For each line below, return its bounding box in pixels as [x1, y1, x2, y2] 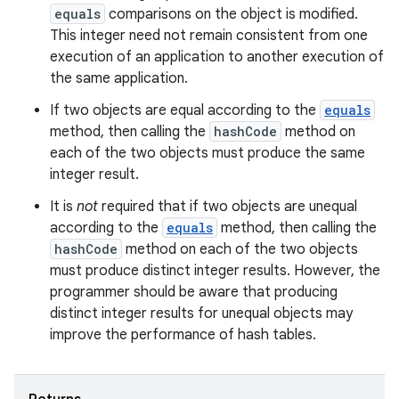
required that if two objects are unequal [98, 198, 357, 216]
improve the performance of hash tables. [50, 326, 316, 344]
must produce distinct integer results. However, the [50, 262, 380, 280]
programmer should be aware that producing [50, 283, 338, 301]
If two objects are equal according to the [50, 102, 320, 119]
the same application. [50, 69, 188, 87]
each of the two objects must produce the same [50, 144, 365, 162]
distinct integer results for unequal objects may [50, 305, 353, 322]
